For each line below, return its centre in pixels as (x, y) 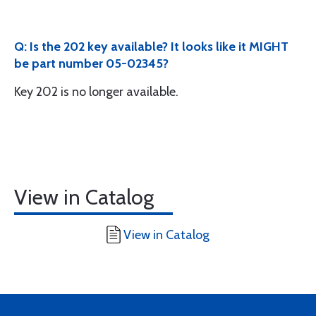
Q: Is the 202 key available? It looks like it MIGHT (151, 47)
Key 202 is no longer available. (96, 92)
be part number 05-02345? (91, 63)
